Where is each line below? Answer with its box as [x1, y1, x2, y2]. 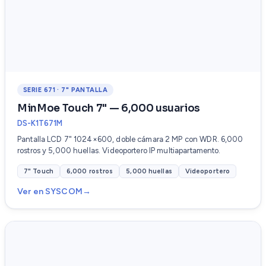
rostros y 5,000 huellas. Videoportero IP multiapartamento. [17, 146, 221, 156]
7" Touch [24, 167, 53, 176]
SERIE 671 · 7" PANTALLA [23, 86, 108, 94]
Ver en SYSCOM [17, 186, 83, 197]
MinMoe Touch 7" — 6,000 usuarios [17, 102, 201, 115]
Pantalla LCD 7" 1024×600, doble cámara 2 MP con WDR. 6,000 [17, 135, 243, 144]
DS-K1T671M [17, 119, 62, 128]
